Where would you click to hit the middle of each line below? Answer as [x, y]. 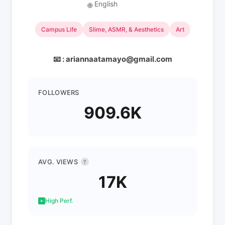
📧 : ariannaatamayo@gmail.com [113, 59]
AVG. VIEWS [58, 162]
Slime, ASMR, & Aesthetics [126, 29]
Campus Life [59, 29]
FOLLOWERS [59, 92]
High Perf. [59, 201]
